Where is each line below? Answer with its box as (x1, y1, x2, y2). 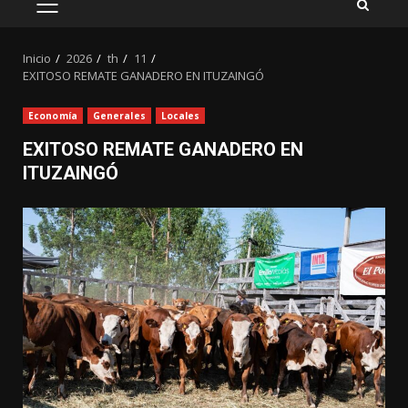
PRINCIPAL (46, 25, 117, 44)
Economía (28, 109, 77, 123)
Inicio (23, 50, 51, 67)
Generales (92, 109, 146, 123)
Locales (160, 109, 200, 123)
